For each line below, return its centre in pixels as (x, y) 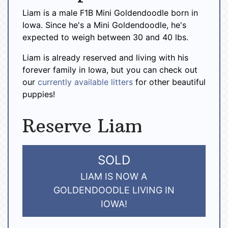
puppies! (39, 94)
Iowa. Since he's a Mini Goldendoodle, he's (104, 25)
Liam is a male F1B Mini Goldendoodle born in (110, 13)
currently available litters (85, 82)
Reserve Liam (82, 126)
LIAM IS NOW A (114, 177)
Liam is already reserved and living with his (105, 58)
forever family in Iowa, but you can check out (110, 70)
